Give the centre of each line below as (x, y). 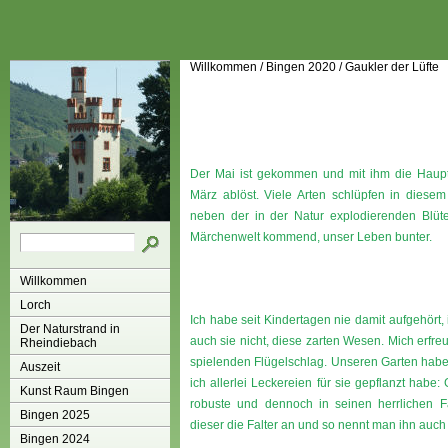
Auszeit (40, 367)
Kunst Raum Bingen (74, 391)
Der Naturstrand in (70, 329)
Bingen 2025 (55, 415)
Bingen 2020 (301, 67)
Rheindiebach (58, 343)
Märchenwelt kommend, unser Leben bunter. (311, 237)
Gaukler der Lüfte (392, 67)
